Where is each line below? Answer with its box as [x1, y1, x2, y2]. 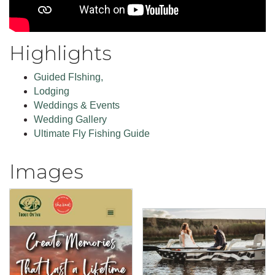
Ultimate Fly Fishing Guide [34, 128, 150, 139]
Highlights [9, 41, 112, 65]
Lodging [34, 85, 69, 96]
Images [9, 159, 83, 184]
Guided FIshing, [34, 71, 103, 82]
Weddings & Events [34, 99, 120, 110]
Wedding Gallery [34, 114, 107, 125]
